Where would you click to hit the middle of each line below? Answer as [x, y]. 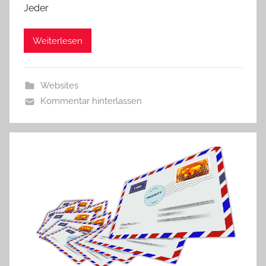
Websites [59, 86]
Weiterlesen [58, 41]
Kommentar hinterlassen [91, 101]
